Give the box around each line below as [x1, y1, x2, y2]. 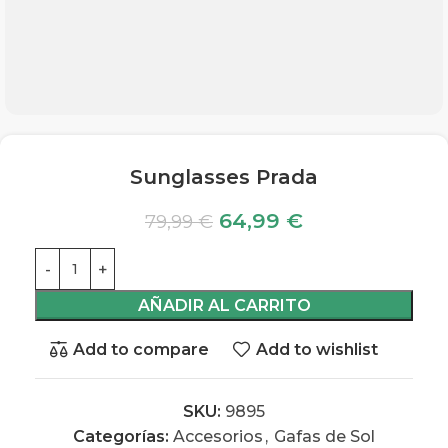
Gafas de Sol [274, 427, 375, 446]
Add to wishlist [256, 339, 379, 359]
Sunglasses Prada [130, 165, 318, 189]
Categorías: [73, 427, 169, 446]
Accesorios [173, 427, 263, 446]
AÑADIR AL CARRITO [137, 296, 311, 315]
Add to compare [73, 339, 209, 359]
